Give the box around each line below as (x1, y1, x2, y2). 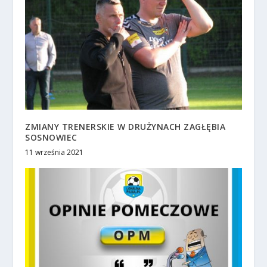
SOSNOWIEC (25, 132, 77, 144)
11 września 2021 (25, 147, 84, 158)
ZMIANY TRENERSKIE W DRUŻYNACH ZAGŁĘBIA (25, 121, 226, 133)
